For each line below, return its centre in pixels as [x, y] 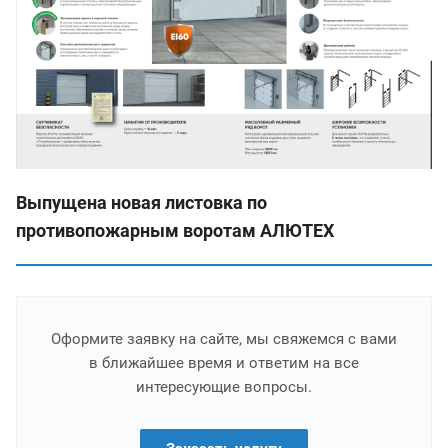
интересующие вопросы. [224, 386]
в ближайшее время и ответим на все [224, 362]
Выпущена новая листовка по [141, 202]
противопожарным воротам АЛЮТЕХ [175, 230]
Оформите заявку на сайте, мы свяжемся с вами [224, 338]
